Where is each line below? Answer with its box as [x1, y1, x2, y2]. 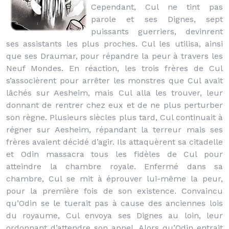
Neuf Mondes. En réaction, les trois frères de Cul [6, 63, 223, 73]
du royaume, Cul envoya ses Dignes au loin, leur [6, 211, 223, 220]
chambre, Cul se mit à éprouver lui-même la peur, [6, 174, 223, 184]
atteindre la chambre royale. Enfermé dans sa [6, 162, 223, 171]
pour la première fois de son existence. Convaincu [6, 186, 223, 196]
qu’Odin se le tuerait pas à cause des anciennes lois [6, 198, 223, 208]
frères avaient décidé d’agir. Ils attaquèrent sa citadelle [6, 137, 223, 147]
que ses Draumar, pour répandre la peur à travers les [6, 51, 223, 61]
